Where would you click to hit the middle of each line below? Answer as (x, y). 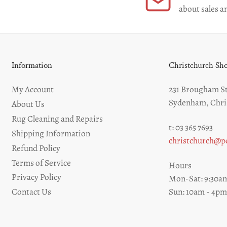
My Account (33, 89)
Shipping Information (51, 133)
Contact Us (31, 192)
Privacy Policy (36, 177)
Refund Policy (36, 148)
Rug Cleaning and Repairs (57, 118)
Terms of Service (41, 162)
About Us (28, 104)
